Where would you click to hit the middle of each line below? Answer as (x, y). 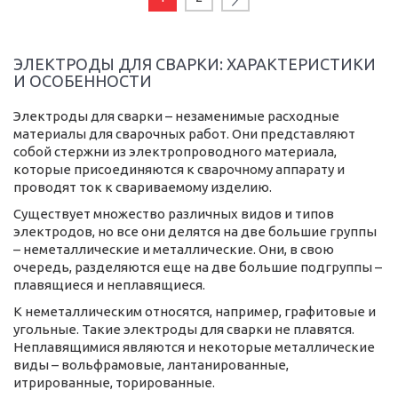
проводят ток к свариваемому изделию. (143, 187)
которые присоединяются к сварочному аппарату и (179, 169)
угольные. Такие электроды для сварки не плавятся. (184, 329)
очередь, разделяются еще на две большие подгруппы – (198, 267)
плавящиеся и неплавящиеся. (109, 284)
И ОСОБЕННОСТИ (83, 80)
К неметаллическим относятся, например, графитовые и (195, 311)
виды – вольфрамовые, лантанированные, (151, 364)
